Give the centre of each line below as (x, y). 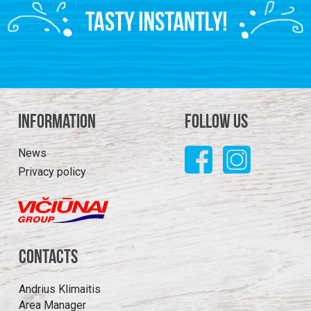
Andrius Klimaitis (60, 289)
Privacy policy (52, 172)
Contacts (48, 259)
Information (57, 123)
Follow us (216, 123)
